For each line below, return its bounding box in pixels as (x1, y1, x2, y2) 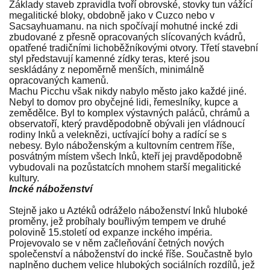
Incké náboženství (9, 184, 92, 195)
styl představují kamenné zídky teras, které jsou (9, 54, 210, 64)
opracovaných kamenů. (9, 75, 108, 86)
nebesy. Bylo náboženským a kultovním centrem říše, (9, 140, 234, 151)
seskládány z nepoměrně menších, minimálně (9, 64, 204, 75)
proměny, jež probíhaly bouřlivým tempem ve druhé (9, 216, 226, 227)
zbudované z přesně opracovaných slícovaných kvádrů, (9, 32, 245, 43)
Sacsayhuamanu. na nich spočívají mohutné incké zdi (9, 21, 238, 32)
